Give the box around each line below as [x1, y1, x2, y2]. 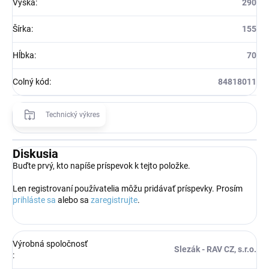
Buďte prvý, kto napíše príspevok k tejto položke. [13, 160, 190, 171]
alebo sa [56, 195, 91, 205]
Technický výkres [46, 110, 100, 119]
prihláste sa [13, 195, 56, 205]
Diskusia [13, 146, 58, 161]
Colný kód [13, 76, 49, 86]
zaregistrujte [91, 195, 138, 205]
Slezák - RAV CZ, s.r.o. [174, 244, 256, 254]
